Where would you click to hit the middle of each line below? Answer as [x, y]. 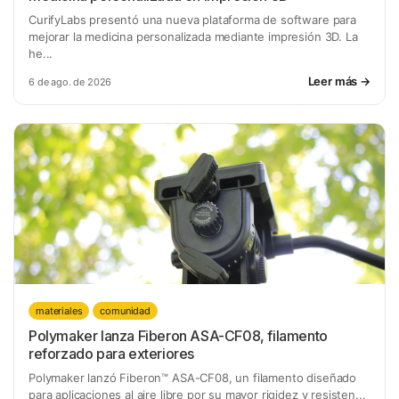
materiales [59, 311]
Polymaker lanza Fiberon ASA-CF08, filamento [178, 336]
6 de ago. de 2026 [70, 81]
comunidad [125, 311]
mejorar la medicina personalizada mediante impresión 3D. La [193, 37]
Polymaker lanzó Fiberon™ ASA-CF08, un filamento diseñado [193, 378]
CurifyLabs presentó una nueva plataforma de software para [192, 20]
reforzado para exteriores [112, 354]
